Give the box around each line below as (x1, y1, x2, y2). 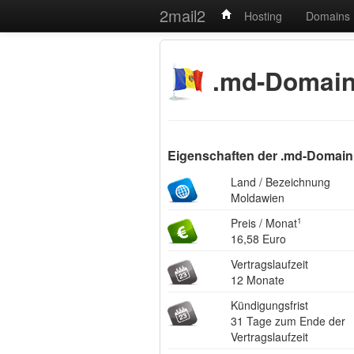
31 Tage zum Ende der (231, 313, 345, 329)
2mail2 (160, 4, 205, 27)
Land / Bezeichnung (231, 174, 330, 190)
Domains (306, 8, 350, 24)
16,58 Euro (231, 231, 286, 247)
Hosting (244, 8, 282, 24)
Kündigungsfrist (231, 297, 308, 313)
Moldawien (231, 190, 284, 205)
